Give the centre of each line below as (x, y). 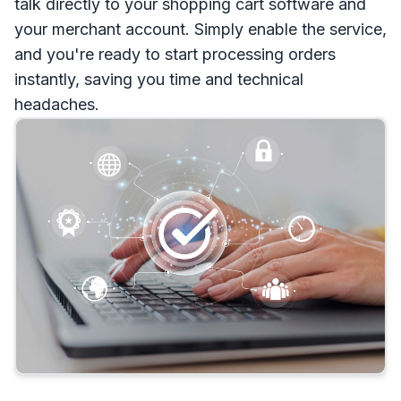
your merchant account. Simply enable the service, (200, 29)
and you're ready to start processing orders (175, 54)
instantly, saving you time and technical (159, 79)
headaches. (57, 104)
